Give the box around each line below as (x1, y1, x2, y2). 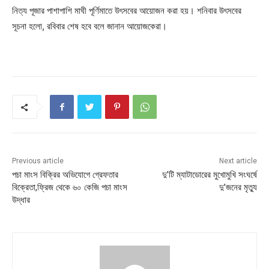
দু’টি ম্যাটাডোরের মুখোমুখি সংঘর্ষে (162, 169, 257, 181)
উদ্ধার (12, 195, 30, 206)
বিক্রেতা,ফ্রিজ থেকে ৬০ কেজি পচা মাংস (12, 182, 127, 193)
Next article (219, 157, 257, 166)
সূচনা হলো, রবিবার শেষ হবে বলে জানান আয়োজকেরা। (12, 20, 167, 32)
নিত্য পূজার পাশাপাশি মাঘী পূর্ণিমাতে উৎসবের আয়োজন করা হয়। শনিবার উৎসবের (12, 5, 241, 17)
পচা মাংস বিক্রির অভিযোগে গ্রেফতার (12, 169, 118, 181)
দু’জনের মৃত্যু (219, 182, 257, 193)
